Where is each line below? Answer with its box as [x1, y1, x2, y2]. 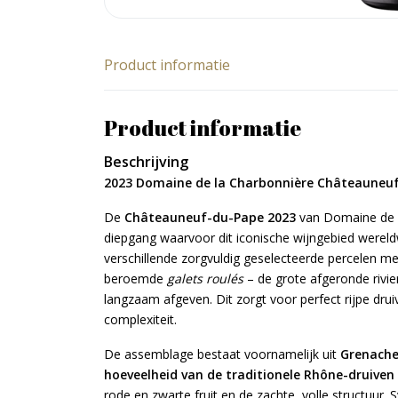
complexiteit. [104, 311, 177, 328]
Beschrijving [104, 152, 188, 171]
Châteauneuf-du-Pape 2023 [124, 209, 296, 226]
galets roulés [167, 270, 243, 287]
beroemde [104, 270, 167, 287]
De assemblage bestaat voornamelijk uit [104, 346, 340, 362]
